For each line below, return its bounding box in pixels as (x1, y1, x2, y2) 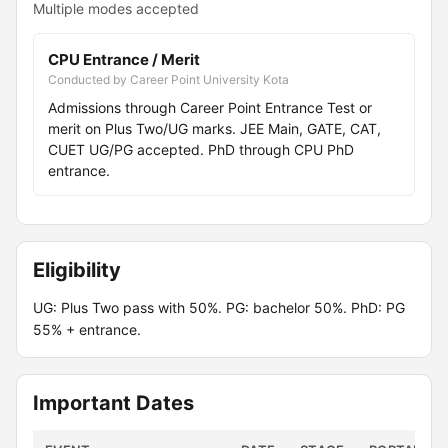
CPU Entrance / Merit (48, 50, 200, 69)
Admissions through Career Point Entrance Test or (48, 99, 372, 116)
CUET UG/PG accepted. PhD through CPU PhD (48, 141, 354, 158)
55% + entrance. (33, 321, 141, 338)
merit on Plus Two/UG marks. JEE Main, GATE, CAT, (48, 120, 381, 137)
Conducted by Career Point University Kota (48, 72, 289, 87)
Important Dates (33, 391, 194, 415)
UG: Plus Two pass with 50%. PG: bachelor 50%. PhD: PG (33, 299, 405, 316)
